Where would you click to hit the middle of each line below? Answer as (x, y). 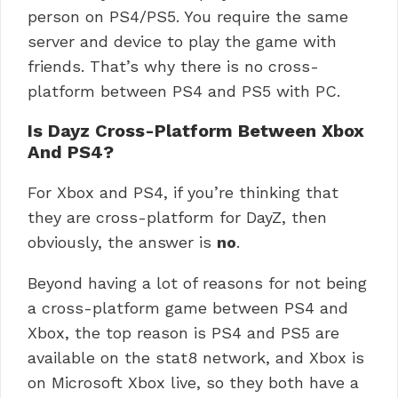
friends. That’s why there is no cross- (173, 66)
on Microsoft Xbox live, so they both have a (193, 382)
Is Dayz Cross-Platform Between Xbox (196, 130)
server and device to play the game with (182, 41)
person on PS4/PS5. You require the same (188, 16)
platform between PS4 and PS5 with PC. (184, 91)
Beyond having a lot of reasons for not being (197, 283)
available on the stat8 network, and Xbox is (196, 357)
